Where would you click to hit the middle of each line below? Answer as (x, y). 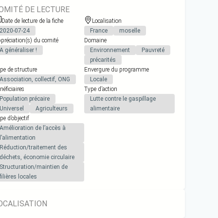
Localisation (107, 21)
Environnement (110, 50)
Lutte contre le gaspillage (123, 99)
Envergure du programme (116, 70)
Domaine (95, 41)
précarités (103, 60)
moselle (129, 31)
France (99, 31)
